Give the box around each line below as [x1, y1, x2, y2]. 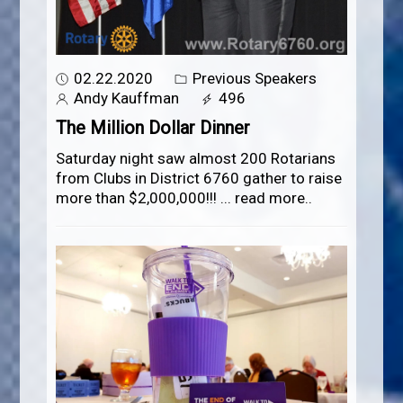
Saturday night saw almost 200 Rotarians [56, 148, 336, 167]
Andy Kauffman [70, 88, 180, 107]
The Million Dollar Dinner [56, 116, 251, 139]
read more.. [235, 188, 313, 207]
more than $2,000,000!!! [56, 188, 221, 207]
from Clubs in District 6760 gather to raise [56, 168, 343, 187]
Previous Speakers [189, 68, 318, 87]
